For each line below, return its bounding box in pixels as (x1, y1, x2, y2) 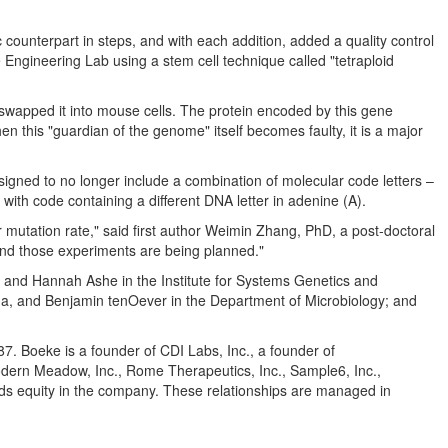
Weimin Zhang (205, 220, 297, 240)
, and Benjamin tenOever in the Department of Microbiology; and (9, 290, 417, 310)
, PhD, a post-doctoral (297, 220, 435, 240)
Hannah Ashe (32, 270, 118, 290)
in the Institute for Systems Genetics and (118, 270, 378, 290)
